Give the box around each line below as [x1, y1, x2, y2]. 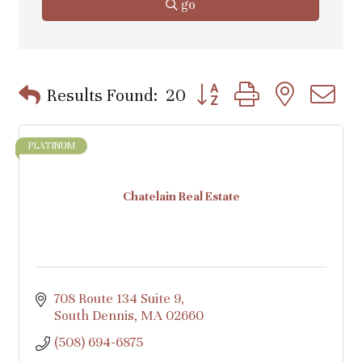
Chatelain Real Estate [122, 188, 240, 204]
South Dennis [53, 307, 134, 324]
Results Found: [47, 85, 158, 106]
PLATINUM [27, 140, 75, 151]
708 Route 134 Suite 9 [53, 290, 181, 307]
